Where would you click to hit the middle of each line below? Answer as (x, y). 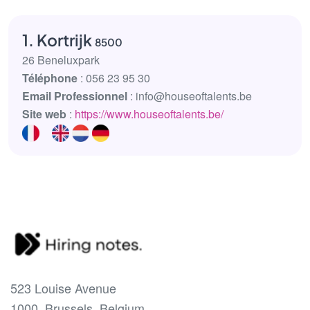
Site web (44, 114)
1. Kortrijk (58, 40)
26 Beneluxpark (61, 60)
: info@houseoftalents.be (190, 96)
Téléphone (50, 78)
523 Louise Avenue (63, 288)
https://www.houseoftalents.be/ (149, 114)
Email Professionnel (75, 96)
